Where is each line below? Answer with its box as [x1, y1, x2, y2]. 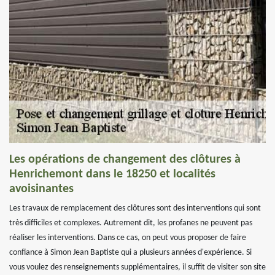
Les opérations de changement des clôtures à [9, 153, 241, 166]
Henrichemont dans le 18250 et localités [9, 168, 215, 180]
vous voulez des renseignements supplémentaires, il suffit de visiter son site [9, 263, 266, 272]
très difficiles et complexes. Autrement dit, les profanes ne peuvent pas [9, 219, 252, 228]
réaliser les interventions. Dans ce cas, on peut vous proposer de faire [9, 233, 246, 242]
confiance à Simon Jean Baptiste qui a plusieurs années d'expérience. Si [9, 248, 252, 257]
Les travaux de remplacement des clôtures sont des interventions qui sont [9, 204, 261, 213]
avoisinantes [9, 183, 74, 195]
